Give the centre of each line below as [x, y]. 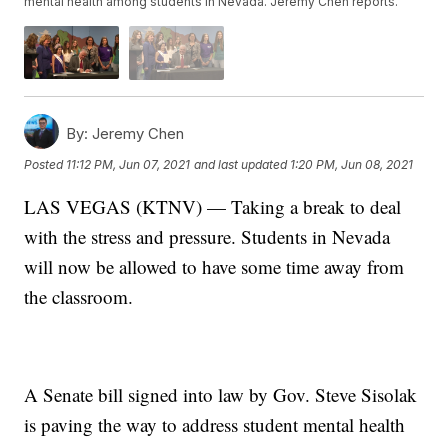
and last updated [241, 165]
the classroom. [79, 296]
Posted [45, 165]
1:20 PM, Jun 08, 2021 [352, 165]
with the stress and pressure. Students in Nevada [207, 236]
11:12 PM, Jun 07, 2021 [128, 165]
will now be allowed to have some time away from [214, 266]
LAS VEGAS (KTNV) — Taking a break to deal [213, 206]
